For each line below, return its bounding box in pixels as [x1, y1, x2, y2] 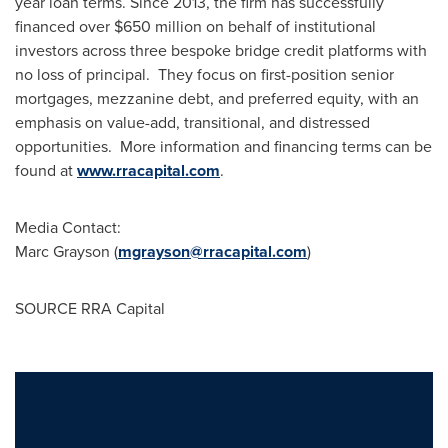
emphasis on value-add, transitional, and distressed [15, 111, 370, 133]
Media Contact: [15, 216, 121, 238]
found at [15, 159, 77, 181]
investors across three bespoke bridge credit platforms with [15, 39, 427, 61]
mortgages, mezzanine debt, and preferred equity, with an [15, 87, 419, 109]
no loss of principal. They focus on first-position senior [15, 63, 394, 85]
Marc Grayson [15, 240, 110, 262]
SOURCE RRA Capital [15, 297, 165, 319]
